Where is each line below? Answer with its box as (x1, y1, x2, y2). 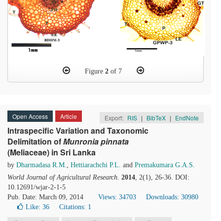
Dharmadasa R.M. (16, 161, 67, 169)
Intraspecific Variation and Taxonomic (7, 125, 148, 136)
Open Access (12, 112, 48, 120)
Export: (105, 113, 125, 122)
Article (60, 112, 77, 120)
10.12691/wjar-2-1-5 (7, 184, 66, 191)
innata (106, 136, 129, 147)
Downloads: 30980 (146, 193, 198, 201)
